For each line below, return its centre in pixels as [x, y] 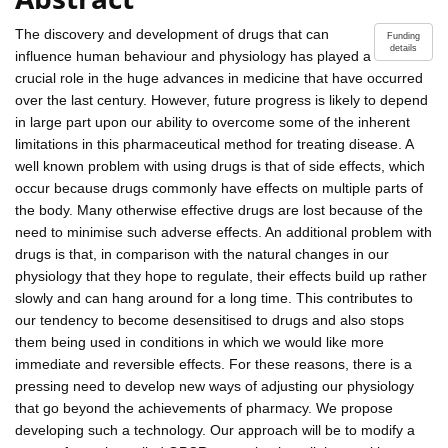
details [403, 47]
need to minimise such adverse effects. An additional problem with [223, 231]
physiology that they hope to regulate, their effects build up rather [221, 275]
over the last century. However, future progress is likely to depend [221, 99]
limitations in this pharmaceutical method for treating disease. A [214, 143]
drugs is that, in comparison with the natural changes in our [202, 253]
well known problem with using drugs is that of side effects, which [220, 165]
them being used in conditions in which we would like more [199, 341]
